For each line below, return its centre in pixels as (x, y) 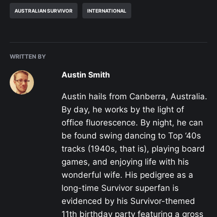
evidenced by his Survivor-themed (128, 201)
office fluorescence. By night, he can (132, 122)
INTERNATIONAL (107, 11)
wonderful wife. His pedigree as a (127, 175)
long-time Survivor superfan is (120, 188)
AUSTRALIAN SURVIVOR (44, 11)
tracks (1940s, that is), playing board (133, 148)
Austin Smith (86, 75)
